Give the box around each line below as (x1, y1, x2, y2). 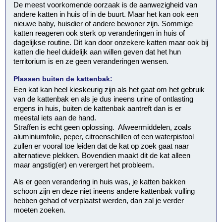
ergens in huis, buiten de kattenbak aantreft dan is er (13, 104, 182, 113)
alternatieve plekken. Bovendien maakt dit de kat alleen (13, 151, 191, 160)
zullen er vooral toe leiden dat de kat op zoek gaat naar (13, 142, 189, 151)
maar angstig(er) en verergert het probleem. (13, 161, 155, 169)
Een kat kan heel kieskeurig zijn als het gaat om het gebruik (13, 85, 205, 94)
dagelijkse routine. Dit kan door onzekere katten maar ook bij (13, 38, 209, 47)
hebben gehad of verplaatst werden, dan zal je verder (13, 196, 184, 205)
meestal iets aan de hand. (13, 113, 97, 122)
